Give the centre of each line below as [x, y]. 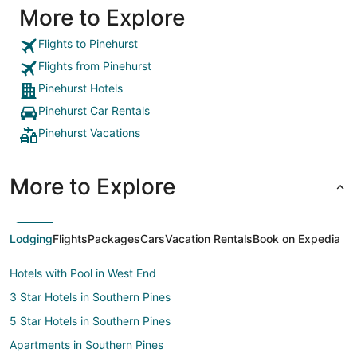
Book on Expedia [296, 238]
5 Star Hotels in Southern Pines [90, 320]
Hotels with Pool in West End [83, 273]
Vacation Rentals [209, 238]
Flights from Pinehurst [95, 65]
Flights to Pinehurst [88, 43]
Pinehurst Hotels [80, 88]
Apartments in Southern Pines [86, 344]
